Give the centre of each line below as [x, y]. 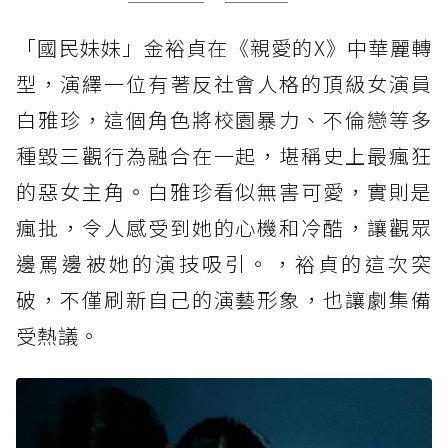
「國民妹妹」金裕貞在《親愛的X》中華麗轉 [224, 47]
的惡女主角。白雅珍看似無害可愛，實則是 [224, 191]
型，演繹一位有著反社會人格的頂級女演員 [224, 83]
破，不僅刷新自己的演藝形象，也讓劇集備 [224, 299]
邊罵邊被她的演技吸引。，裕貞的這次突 [224, 263]
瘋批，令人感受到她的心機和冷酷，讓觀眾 [224, 227]
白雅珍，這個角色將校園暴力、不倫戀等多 [224, 119]
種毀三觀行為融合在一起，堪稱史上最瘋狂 [224, 155]
